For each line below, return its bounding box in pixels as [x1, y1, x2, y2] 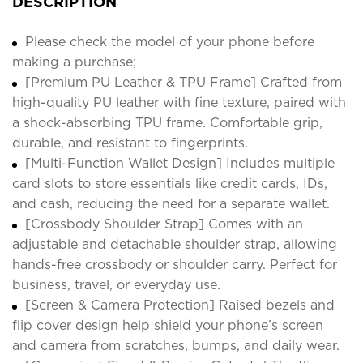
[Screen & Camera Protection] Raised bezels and [25, 297, 335, 313]
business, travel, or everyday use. [12, 276, 220, 293]
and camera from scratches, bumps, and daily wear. [12, 337, 340, 353]
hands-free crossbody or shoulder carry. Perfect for [12, 256, 337, 272]
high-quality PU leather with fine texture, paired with [12, 94, 346, 110]
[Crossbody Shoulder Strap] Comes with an [25, 216, 303, 232]
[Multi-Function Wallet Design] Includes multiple [25, 155, 335, 171]
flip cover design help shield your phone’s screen [12, 317, 323, 333]
